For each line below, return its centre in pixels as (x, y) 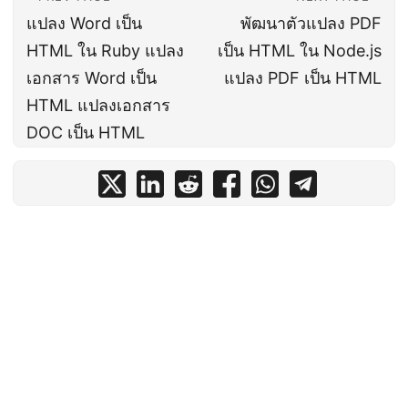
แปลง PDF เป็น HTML (303, 77)
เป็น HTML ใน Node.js (300, 50)
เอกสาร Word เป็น (92, 77)
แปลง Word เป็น (84, 23)
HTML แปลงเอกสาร (98, 105)
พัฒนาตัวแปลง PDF (311, 23)
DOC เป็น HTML (86, 132)
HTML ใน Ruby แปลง (105, 50)
